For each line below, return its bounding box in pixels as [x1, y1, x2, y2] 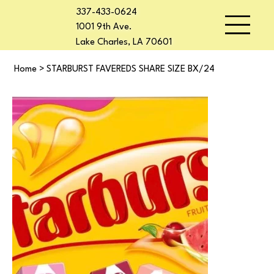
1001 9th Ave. [75, 22, 132, 32]
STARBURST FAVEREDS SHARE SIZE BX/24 [46, 65, 215, 75]
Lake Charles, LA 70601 [75, 37, 172, 47]
